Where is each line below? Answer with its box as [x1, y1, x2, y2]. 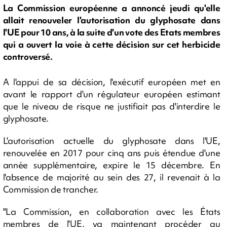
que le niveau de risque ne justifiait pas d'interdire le [3, 100, 220, 112]
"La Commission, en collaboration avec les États [3, 206, 220, 217]
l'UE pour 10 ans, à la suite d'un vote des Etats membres [3, 26, 220, 39]
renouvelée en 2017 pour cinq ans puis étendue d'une [3, 147, 220, 159]
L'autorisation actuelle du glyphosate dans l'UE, [3, 135, 220, 146]
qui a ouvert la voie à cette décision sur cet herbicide [3, 39, 220, 51]
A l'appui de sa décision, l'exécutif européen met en [3, 76, 220, 88]
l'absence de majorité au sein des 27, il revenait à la [3, 171, 220, 183]
